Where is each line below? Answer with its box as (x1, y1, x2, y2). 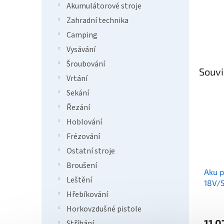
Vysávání (66, 44, 95, 55)
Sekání (66, 87, 89, 98)
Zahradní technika (66, 15, 128, 26)
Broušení (66, 160, 97, 171)
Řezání (66, 102, 90, 113)
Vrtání (66, 73, 87, 84)
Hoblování (66, 116, 102, 127)
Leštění (66, 174, 92, 185)
